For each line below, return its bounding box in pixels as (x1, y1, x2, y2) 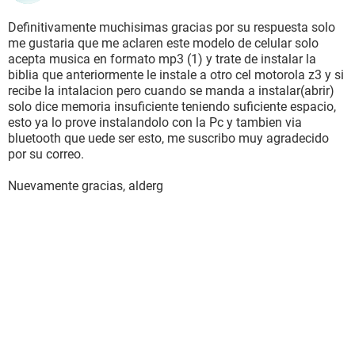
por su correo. (8, 147, 84, 162)
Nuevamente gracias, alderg (8, 178, 163, 193)
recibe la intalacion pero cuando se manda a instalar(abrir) (8, 83, 334, 98)
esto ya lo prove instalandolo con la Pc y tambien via (8, 115, 302, 130)
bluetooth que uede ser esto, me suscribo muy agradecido (8, 131, 329, 146)
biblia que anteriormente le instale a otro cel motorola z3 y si (8, 67, 344, 82)
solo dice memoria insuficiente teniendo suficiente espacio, (8, 99, 336, 114)
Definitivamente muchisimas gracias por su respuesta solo (8, 20, 335, 35)
